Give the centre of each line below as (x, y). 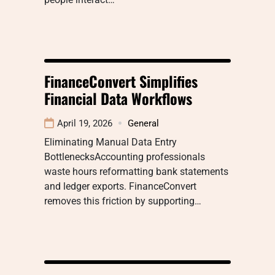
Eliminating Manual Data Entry (110, 142)
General (143, 123)
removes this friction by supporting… (123, 201)
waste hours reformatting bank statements (136, 171)
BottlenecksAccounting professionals (125, 157)
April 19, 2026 (85, 123)
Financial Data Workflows (118, 98)
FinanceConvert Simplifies (121, 81)
